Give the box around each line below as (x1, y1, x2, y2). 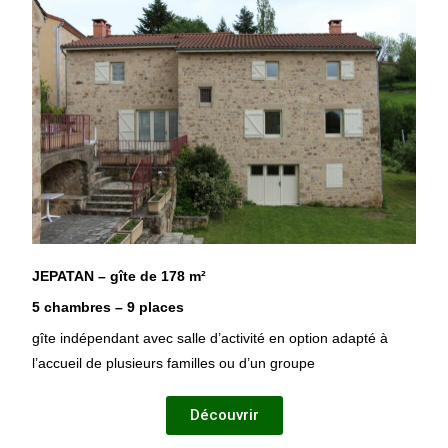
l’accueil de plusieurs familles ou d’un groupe (32, 355, 316, 372)
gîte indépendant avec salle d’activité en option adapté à (32, 330, 389, 347)
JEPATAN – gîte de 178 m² (32, 268, 207, 285)
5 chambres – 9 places (32, 299, 185, 316)
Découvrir (189, 406, 259, 425)
